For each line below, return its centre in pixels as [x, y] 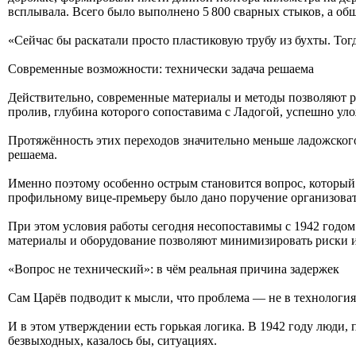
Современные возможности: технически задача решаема [161, 68]
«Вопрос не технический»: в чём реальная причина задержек [174, 269]
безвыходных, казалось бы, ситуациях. [112, 340]
